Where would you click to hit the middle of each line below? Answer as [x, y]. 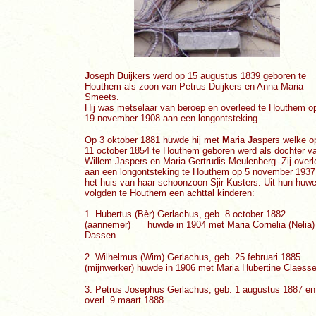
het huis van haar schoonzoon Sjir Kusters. [174, 182]
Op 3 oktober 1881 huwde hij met [153, 140]
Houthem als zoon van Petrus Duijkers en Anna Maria [194, 86]
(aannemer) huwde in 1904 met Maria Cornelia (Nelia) [200, 225]
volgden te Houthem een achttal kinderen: [170, 193]
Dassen [100, 235]
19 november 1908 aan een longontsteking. [172, 118]
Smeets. [102, 97]
